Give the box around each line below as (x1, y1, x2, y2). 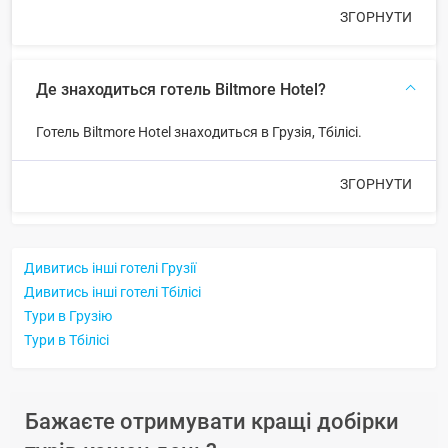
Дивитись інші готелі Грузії (24, 259, 196, 276)
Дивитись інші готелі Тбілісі (24, 283, 201, 300)
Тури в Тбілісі (24, 331, 109, 348)
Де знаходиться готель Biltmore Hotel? (36, 79, 326, 99)
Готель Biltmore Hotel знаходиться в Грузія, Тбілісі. (36, 123, 362, 140)
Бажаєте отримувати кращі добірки (25, 408, 399, 434)
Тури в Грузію (24, 307, 112, 324)
